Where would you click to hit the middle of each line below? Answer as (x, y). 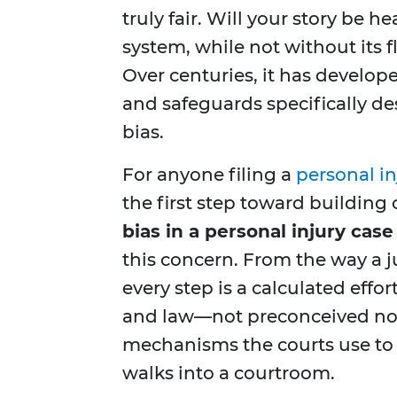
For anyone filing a (209, 175)
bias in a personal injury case (258, 232)
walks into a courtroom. (229, 374)
